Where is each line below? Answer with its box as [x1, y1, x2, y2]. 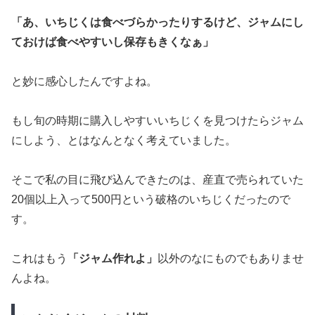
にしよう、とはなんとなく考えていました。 [11, 134, 236, 146]
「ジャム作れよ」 [67, 252, 157, 264]
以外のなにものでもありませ [157, 252, 304, 264]
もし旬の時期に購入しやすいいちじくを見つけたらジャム [11, 115, 304, 127]
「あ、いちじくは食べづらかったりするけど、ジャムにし [11, 16, 304, 28]
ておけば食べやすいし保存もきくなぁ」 [11, 36, 214, 48]
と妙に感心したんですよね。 [11, 75, 157, 87]
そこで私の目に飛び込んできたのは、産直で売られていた [11, 174, 304, 186]
